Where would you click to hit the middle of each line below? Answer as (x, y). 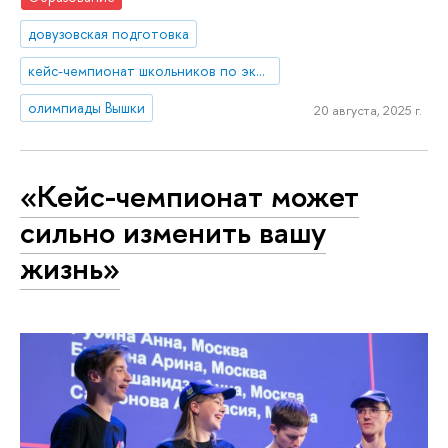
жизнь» (70, 268)
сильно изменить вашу (173, 232)
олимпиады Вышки (87, 107)
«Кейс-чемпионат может (189, 196)
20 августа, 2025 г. (367, 110)
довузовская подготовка (109, 34)
